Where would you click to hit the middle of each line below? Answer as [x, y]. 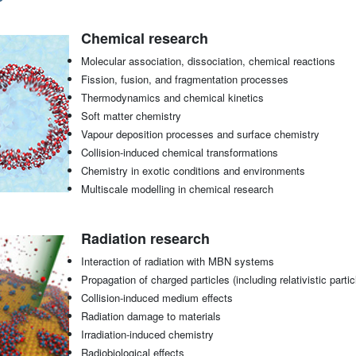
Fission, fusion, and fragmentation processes [184, 79]
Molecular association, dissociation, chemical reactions [208, 61]
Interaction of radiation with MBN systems [177, 261]
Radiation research [145, 239]
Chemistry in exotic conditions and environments [193, 171]
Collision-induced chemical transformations [179, 153]
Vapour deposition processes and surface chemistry [200, 134]
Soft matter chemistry [131, 116]
